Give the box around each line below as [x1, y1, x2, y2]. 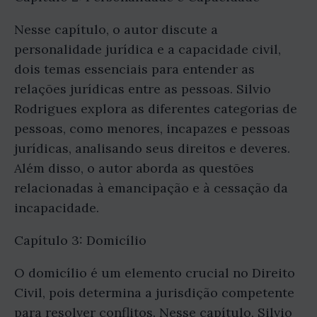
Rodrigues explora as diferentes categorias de [14, 100, 297, 117]
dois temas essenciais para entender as [14, 61, 255, 78]
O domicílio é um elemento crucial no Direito [14, 265, 295, 282]
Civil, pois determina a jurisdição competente [14, 284, 294, 301]
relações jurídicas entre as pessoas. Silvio [14, 81, 271, 98]
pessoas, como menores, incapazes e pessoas [14, 120, 290, 137]
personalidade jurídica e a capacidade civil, [14, 41, 281, 58]
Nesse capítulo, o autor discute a [14, 21, 218, 38]
